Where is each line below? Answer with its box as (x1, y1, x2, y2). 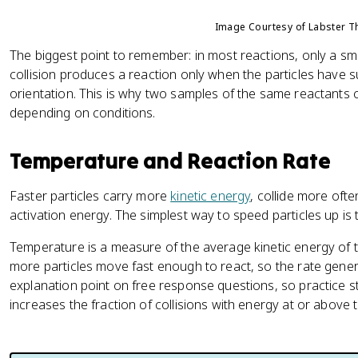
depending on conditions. (10, 104, 156, 121)
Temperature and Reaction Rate (10, 147, 331, 174)
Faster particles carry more (10, 187, 171, 205)
